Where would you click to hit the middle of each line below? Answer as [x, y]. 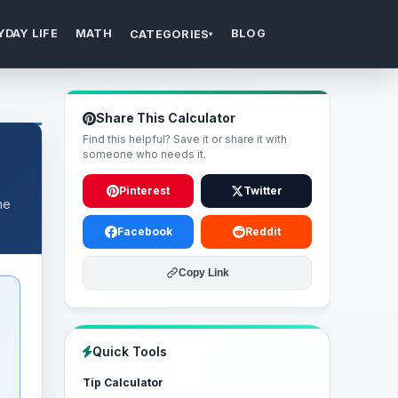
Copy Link [203, 273]
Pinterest [144, 191]
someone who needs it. [144, 154]
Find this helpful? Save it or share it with [185, 139]
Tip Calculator [123, 382]
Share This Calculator [166, 118]
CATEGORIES [169, 34]
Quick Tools [130, 351]
